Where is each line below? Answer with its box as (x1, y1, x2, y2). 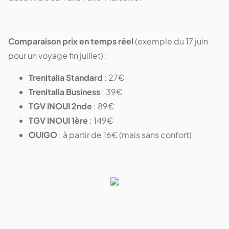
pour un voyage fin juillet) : (8, 50, 107, 61)
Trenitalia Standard (29, 72, 103, 83)
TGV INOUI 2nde (29, 100, 92, 111)
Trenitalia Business (29, 86, 100, 97)
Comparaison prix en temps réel (8, 35, 133, 47)
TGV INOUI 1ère (29, 114, 88, 126)
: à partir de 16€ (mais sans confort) (57, 129, 192, 140)
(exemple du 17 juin (133, 35, 208, 47)
